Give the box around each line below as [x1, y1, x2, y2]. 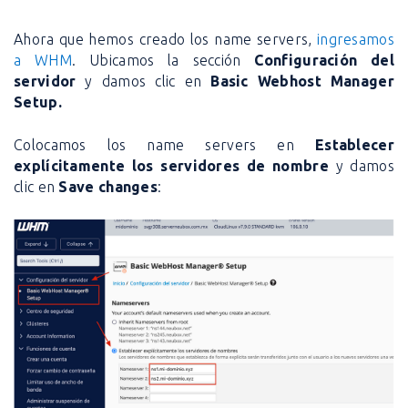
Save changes [58, 178, 158, 195]
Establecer [314, 136, 394, 153]
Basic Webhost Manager [201, 72, 394, 89]
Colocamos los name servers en [14, 136, 315, 153]
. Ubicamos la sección [71, 51, 255, 68]
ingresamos [316, 30, 394, 47]
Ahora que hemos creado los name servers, [14, 30, 317, 47]
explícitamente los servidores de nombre [14, 157, 329, 174]
